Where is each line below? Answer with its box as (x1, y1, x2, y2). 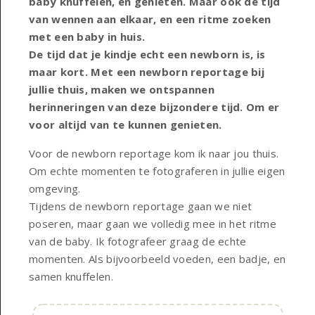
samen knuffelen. (29, 269, 113, 283)
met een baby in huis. (29, 29, 146, 44)
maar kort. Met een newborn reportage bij (29, 64, 264, 79)
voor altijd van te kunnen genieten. (29, 117, 222, 131)
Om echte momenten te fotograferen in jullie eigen (29, 163, 285, 178)
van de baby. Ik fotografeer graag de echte (29, 233, 247, 248)
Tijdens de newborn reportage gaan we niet (29, 198, 252, 213)
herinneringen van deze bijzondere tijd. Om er (29, 99, 280, 114)
